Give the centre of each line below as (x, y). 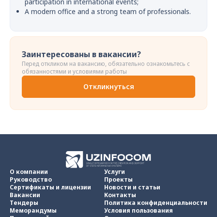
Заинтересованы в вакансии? (81, 54)
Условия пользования (139, 211)
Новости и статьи (132, 187)
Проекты (118, 180)
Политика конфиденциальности (156, 203)
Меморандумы (33, 211)
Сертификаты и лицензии (50, 187)
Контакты (120, 195)
